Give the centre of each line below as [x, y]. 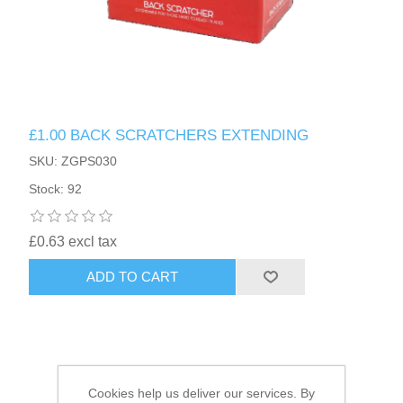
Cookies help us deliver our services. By [201, 393]
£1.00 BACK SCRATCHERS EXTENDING [169, 135]
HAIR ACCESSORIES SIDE [125, 45]
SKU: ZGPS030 [73, 161]
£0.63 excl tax [73, 241]
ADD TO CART [133, 277]
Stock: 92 [56, 188]
